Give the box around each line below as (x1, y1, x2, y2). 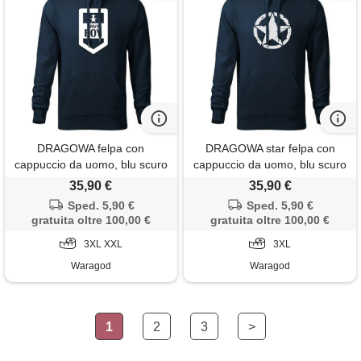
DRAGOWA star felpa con (205, 141, 335, 155)
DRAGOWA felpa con (37, 141, 145, 155)
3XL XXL (83, 238, 122, 250)
